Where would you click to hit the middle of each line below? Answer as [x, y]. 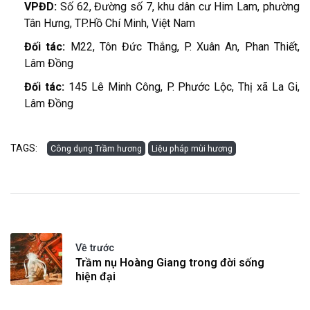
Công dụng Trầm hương [96, 148]
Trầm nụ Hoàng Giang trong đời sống [170, 262]
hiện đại [95, 276]
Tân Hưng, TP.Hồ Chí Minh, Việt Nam [110, 23]
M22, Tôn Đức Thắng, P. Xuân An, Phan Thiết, [185, 46]
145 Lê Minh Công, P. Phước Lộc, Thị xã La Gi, [184, 86]
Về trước [95, 247]
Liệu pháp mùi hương [192, 148]
